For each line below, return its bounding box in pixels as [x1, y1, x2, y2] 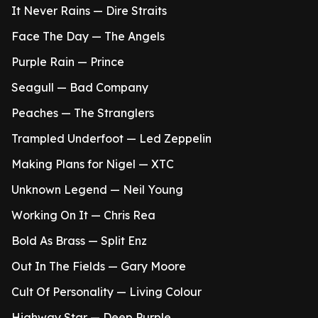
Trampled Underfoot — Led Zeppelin [11, 131, 212, 146]
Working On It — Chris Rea [11, 208, 155, 222]
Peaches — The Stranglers [11, 106, 154, 120]
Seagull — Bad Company [11, 80, 148, 94]
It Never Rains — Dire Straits [11, 4, 167, 18]
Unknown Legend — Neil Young [11, 182, 183, 197]
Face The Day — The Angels [11, 29, 165, 43]
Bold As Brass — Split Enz [11, 234, 147, 248]
